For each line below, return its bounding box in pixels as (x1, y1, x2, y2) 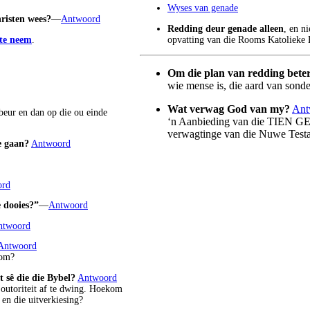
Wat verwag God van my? (167, 103, 290, 116)
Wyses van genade (167, 2, 238, 13)
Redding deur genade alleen (167, 23, 284, 34)
